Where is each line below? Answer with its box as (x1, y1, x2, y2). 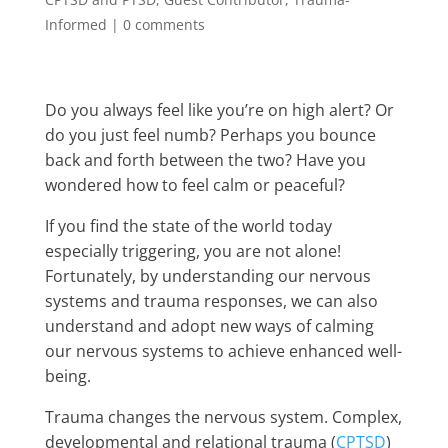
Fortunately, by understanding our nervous (44, 265, 371, 287)
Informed (44, 15, 107, 34)
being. (44, 365, 91, 387)
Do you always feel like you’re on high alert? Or (44, 99, 394, 121)
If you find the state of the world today (44, 215, 332, 237)
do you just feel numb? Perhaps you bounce (44, 124, 376, 146)
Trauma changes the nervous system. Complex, (44, 406, 402, 428)
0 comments (122, 15, 205, 34)
